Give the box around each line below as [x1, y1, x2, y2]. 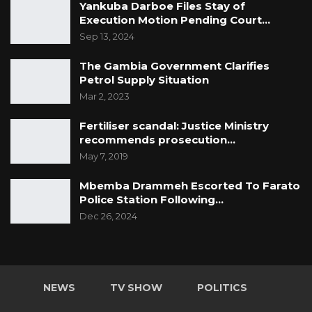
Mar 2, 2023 [79, 91, 130, 102]
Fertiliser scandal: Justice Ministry [79, 119, 269, 133]
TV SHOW [109, 281, 162, 295]
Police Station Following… [79, 193, 224, 207]
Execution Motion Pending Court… [79, 13, 270, 27]
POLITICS [196, 281, 247, 295]
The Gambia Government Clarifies [79, 59, 270, 73]
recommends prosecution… [79, 133, 235, 147]
